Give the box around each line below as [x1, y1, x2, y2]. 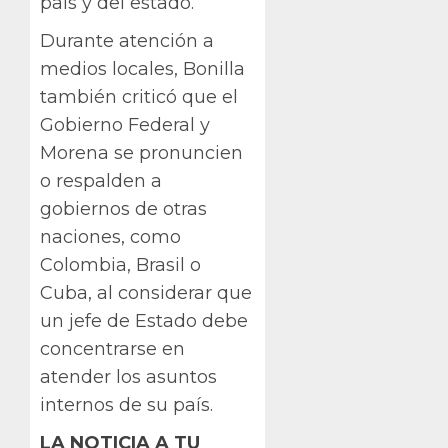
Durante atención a [40, 30, 214, 53]
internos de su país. [40, 394, 213, 417]
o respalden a [40, 170, 162, 193]
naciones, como [40, 226, 181, 249]
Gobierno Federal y [40, 114, 210, 137]
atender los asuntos [40, 366, 217, 389]
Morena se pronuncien [40, 142, 243, 165]
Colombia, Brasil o [40, 254, 201, 277]
